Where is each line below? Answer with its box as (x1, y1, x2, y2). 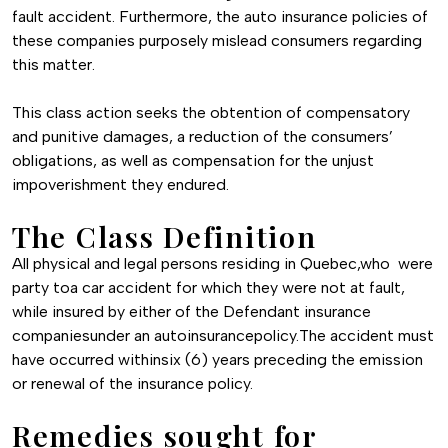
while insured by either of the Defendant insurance (12, 301, 371, 321)
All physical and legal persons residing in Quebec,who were (12, 253, 433, 273)
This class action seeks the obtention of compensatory (12, 102, 410, 122)
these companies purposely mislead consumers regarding (12, 30, 422, 50)
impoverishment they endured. (12, 174, 229, 194)
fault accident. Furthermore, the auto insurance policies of (12, 6, 428, 26)
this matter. (12, 54, 95, 74)
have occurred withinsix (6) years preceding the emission (12, 349, 423, 369)
